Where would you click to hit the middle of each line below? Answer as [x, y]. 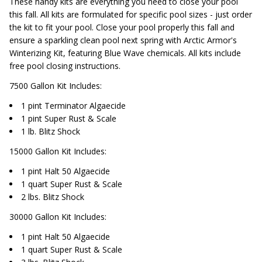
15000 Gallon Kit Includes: [58, 151]
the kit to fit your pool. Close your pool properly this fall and [122, 27]
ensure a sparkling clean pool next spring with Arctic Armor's [123, 40]
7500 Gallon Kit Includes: [56, 85]
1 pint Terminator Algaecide [73, 105]
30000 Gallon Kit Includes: [58, 216]
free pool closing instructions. [65, 65]
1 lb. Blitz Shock [51, 131]
